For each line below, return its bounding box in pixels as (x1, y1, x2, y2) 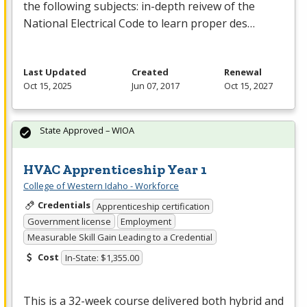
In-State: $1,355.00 (64, 251, 139, 265)
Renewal (224, 65, 262, 78)
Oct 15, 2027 (224, 79, 273, 92)
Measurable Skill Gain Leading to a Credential (27, 230, 212, 243)
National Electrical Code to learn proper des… (23, 15, 255, 31)
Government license (27, 215, 111, 228)
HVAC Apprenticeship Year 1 (23, 160, 207, 177)
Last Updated (23, 65, 86, 78)
